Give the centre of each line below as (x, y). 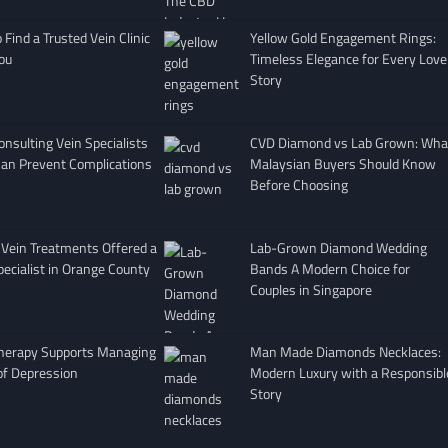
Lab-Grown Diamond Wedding (338, 247)
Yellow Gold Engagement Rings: (342, 38)
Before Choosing (298, 184)
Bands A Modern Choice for (329, 268)
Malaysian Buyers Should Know (342, 163)
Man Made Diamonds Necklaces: (345, 352)
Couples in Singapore (310, 289)
